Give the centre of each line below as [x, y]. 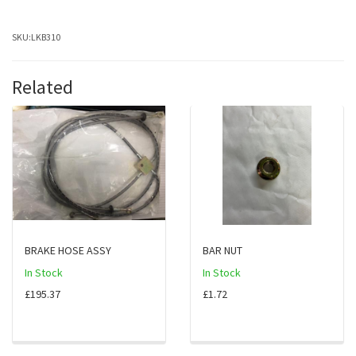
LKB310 [46, 37]
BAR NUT [222, 250]
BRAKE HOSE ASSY [68, 250]
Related [43, 87]
